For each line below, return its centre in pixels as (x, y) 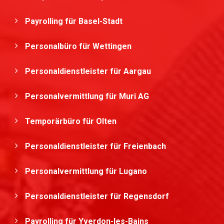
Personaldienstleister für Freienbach (96, 146)
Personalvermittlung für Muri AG (88, 96)
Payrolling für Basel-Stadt (75, 21)
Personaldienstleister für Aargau (89, 71)
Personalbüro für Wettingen (79, 46)
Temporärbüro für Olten (72, 121)
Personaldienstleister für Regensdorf (98, 196)
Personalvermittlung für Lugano (87, 171)
